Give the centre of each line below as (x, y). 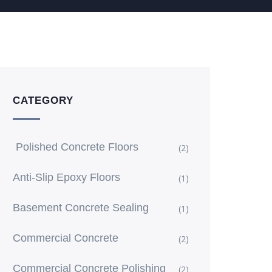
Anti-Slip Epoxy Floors (66, 177)
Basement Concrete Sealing (81, 208)
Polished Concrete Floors (76, 147)
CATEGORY (43, 100)
